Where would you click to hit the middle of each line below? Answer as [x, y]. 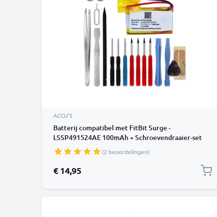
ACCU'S [63, 115]
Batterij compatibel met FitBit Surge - [112, 128]
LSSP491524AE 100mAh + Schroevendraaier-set [128, 137]
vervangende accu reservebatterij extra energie [127, 147]
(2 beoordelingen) [126, 152]
